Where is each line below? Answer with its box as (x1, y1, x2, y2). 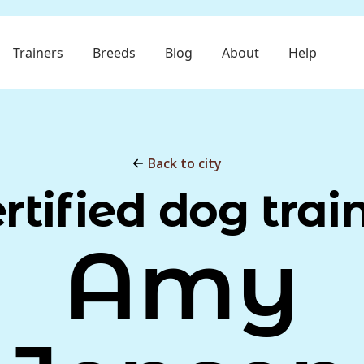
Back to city (148, 154, 223, 172)
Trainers (12, 44, 63, 62)
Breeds (92, 44, 136, 62)
